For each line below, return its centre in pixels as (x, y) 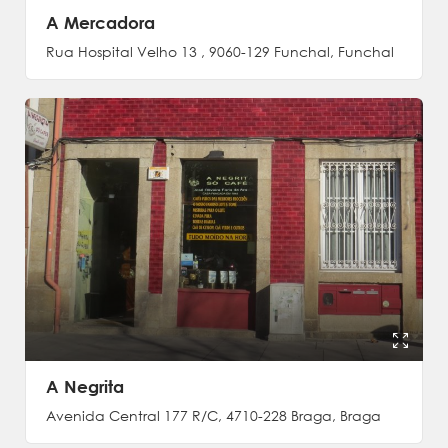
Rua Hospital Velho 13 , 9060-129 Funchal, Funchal (220, 51)
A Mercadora (100, 22)
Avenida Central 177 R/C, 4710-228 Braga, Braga (213, 415)
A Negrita (85, 386)
